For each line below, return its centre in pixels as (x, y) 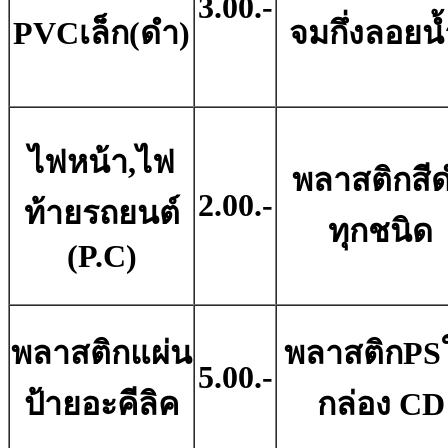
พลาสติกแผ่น (101, 353)
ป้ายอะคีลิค (101, 404)
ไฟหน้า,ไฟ (101, 162)
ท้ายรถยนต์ (101, 213)
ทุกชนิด (380, 231)
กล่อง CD (380, 404)
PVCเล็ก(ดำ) (101, 33)
